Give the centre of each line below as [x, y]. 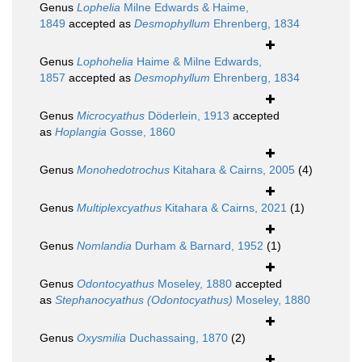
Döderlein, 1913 [187, 116]
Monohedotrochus [123, 170]
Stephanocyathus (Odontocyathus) [144, 300]
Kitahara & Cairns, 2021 [224, 208]
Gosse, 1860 [141, 132]
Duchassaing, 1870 [177, 338]
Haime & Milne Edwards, [198, 62]
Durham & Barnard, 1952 [198, 246]
